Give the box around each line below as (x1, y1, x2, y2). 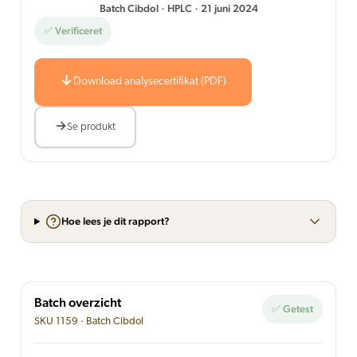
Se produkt (67, 121, 116, 132)
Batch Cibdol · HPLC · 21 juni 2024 (99, 2, 258, 14)
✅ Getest (272, 303, 313, 315)
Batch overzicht (34, 295, 121, 310)
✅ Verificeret (44, 25, 102, 37)
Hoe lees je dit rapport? (61, 215, 170, 227)
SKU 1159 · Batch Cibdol (34, 316, 143, 327)
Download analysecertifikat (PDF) (73, 76, 226, 88)
